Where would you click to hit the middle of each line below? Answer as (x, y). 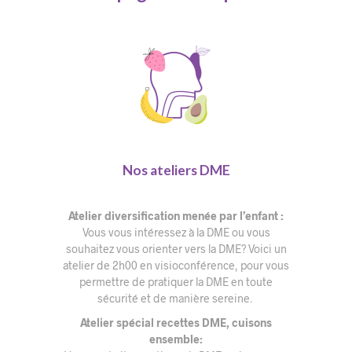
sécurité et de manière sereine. (175, 299)
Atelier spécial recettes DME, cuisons (176, 323)
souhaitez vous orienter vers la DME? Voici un (176, 249)
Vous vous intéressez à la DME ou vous (176, 233)
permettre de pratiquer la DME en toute (176, 282)
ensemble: (176, 339)
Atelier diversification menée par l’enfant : (176, 216)
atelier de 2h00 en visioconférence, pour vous (176, 266)
